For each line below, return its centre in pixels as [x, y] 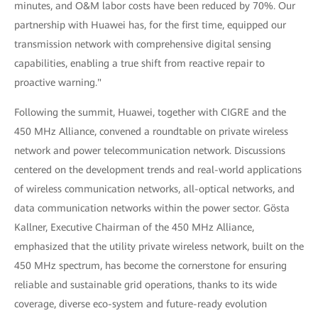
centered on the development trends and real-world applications [158, 170]
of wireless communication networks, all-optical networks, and [154, 189]
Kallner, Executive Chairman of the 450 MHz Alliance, [134, 227]
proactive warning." [58, 83]
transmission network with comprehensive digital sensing [143, 44]
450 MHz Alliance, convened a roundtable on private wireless [151, 132]
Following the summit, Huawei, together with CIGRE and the [150, 113]
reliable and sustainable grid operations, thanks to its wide [146, 285]
